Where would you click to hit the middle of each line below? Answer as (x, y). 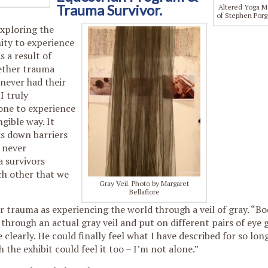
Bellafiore (144, 191)
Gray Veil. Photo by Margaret (144, 183)
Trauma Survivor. (109, 10)
